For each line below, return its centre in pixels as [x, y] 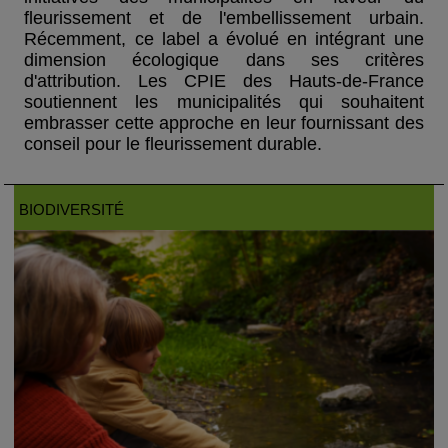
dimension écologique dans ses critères [224, 60]
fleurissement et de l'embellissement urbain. [224, 18]
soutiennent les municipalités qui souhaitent [224, 102]
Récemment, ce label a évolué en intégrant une [224, 39]
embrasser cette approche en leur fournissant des [224, 123]
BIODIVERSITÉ [72, 209]
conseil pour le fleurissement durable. [173, 144]
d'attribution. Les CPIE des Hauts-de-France [224, 81]
